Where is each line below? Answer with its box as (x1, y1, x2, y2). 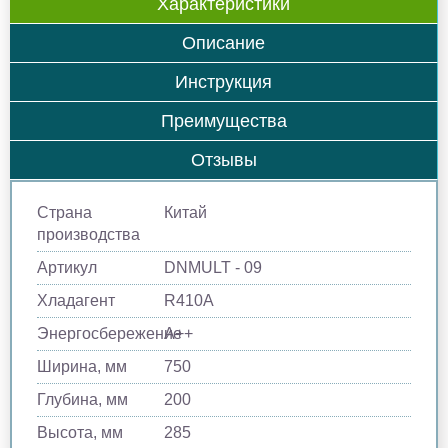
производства (37, 225, 140, 243)
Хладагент (37, 291, 115, 309)
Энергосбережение (37, 324, 182, 342)
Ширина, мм (37, 357, 127, 375)
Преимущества (160, 110, 287, 131)
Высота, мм (37, 423, 123, 441)
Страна (37, 203, 92, 221)
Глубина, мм (37, 390, 128, 408)
